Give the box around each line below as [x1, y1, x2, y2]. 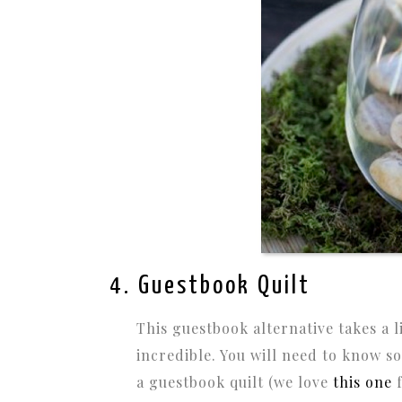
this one [333, 371, 392, 391]
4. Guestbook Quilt [109, 273, 310, 299]
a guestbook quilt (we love [136, 371, 328, 391]
